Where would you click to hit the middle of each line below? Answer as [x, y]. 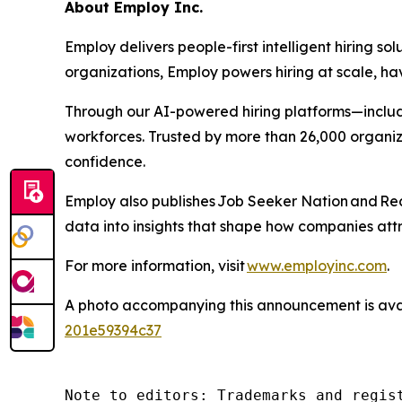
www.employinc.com [317, 266]
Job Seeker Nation [283, 201]
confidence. [105, 162]
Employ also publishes [141, 201]
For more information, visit [156, 266]
